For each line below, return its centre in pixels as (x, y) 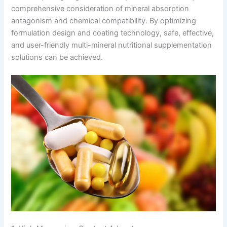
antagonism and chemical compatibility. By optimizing (104, 21)
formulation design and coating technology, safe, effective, (113, 33)
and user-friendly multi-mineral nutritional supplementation (112, 45)
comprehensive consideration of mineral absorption (100, 8)
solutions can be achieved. (57, 57)
